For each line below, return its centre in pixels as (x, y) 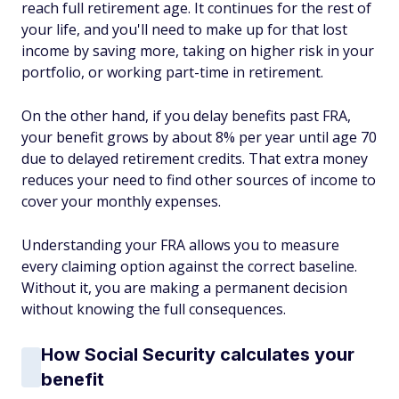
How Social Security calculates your (198, 354)
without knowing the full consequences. (154, 309)
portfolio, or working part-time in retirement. (172, 72)
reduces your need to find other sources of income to (199, 180)
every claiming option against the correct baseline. (189, 266)
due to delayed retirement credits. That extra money (195, 159)
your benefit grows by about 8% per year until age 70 (199, 137)
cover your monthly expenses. (121, 201)
